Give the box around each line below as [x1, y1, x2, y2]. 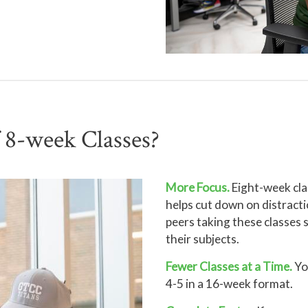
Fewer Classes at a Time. [166, 259, 293, 274]
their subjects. [166, 232, 240, 247]
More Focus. [166, 180, 230, 195]
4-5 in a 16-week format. [166, 276, 294, 291]
